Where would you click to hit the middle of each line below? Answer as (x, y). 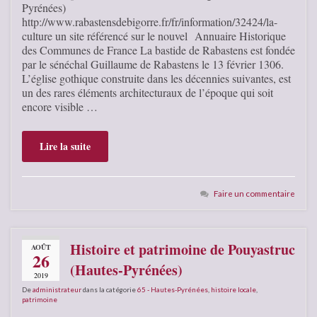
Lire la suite (65, 146)
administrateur (57, 289)
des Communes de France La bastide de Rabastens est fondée (158, 50)
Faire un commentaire (254, 193)
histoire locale (234, 289)
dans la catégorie (109, 289)
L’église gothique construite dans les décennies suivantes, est (156, 78)
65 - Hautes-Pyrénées (173, 289)
